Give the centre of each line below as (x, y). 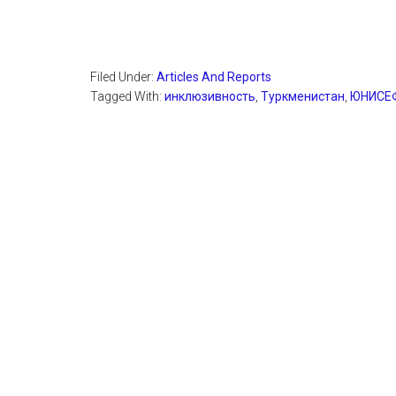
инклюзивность (210, 96)
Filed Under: (123, 77)
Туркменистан (303, 96)
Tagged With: (127, 96)
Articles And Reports (214, 77)
